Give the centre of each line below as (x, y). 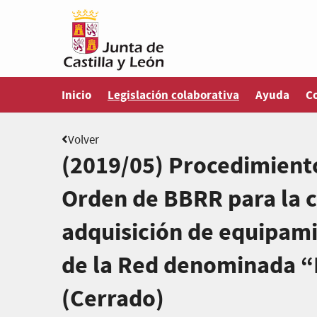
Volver (83, 140)
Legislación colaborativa (173, 95)
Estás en (128, 87)
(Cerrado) (113, 299)
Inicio (76, 95)
